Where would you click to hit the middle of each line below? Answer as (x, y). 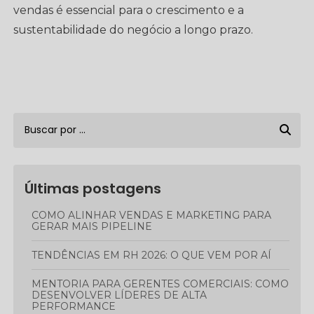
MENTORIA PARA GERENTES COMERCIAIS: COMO (37, 284)
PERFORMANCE (74, 306)
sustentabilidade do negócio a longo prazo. (134, 30)
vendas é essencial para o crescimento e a (129, 10)
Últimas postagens (93, 189)
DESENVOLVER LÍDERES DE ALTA (120, 295)
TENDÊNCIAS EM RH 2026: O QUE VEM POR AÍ (155, 255)
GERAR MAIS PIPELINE (92, 226)
